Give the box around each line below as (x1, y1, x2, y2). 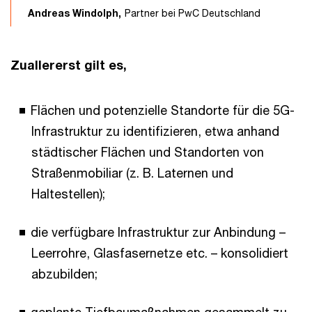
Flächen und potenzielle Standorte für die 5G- (31, 102, 295, 118)
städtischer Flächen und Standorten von (31, 144, 264, 160)
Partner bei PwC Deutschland (125, 7, 260, 19)
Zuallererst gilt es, (10, 57, 127, 73)
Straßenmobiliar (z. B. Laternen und (31, 165, 233, 181)
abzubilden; (31, 266, 97, 282)
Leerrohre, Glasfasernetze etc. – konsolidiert (31, 245, 288, 261)
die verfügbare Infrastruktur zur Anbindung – (31, 224, 286, 240)
